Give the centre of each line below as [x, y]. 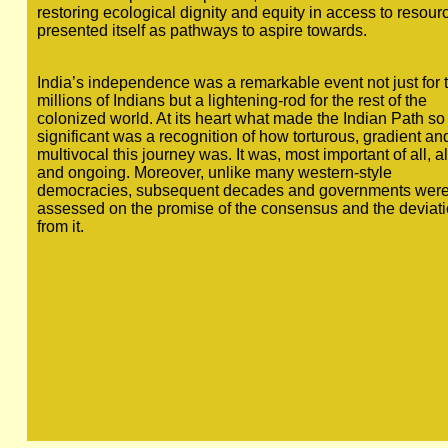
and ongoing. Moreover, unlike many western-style [214, 172]
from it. [60, 226]
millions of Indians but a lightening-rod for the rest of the [231, 100]
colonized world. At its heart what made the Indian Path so [240, 118]
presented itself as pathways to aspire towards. [201, 30]
